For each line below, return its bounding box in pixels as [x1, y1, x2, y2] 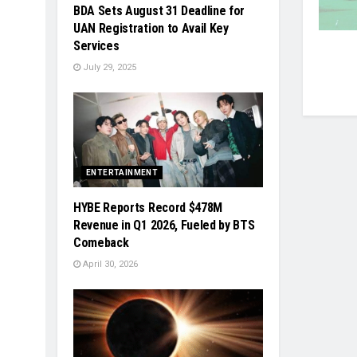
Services [73, 37, 120, 53]
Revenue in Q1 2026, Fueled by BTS [73, 217, 255, 233]
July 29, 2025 [80, 61, 136, 73]
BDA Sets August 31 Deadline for [73, 2, 245, 18]
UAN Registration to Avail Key [73, 20, 229, 36]
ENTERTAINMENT [86, 167, 159, 177]
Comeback [73, 234, 129, 250]
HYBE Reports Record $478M [73, 199, 222, 215]
